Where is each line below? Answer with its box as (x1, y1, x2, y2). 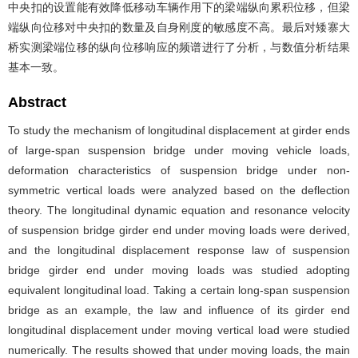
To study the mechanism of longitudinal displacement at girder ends (8, 124, 350, 137)
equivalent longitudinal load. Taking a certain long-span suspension (8, 284, 350, 296)
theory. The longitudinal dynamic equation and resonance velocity (8, 204, 350, 217)
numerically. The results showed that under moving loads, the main (8, 344, 350, 356)
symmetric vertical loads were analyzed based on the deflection (8, 184, 350, 197)
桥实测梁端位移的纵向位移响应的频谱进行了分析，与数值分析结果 (8, 41, 350, 54)
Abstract (8, 94, 66, 110)
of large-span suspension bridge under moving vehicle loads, (8, 144, 350, 157)
